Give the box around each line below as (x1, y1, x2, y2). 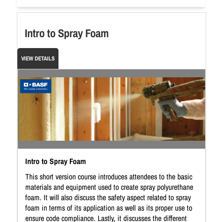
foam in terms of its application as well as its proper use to (25, 203, 192, 213)
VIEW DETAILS (21, 55, 55, 62)
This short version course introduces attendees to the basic (25, 171, 192, 182)
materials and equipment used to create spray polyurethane (25, 182, 193, 192)
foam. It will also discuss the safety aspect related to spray (25, 192, 191, 203)
